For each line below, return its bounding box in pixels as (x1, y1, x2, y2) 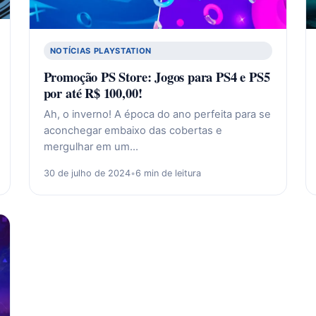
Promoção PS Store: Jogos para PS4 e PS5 (43, 66, 270, 86)
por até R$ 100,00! (43, 83, 142, 102)
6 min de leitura (135, 167, 201, 178)
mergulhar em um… (43, 140, 138, 153)
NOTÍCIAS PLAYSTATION (49, 45, 152, 56)
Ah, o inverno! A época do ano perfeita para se (43, 107, 271, 121)
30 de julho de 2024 (43, 167, 130, 178)
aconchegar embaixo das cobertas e (43, 123, 222, 137)
